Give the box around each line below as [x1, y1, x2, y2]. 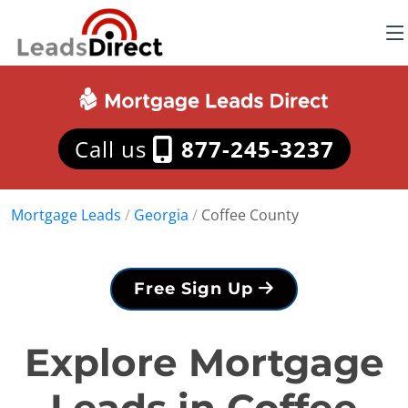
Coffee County [201, 205, 299, 225]
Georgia [134, 205, 189, 225]
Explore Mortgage [24, 339, 384, 386]
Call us [74, 134, 153, 164]
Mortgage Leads [11, 205, 121, 225]
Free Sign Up [134, 279, 259, 299]
